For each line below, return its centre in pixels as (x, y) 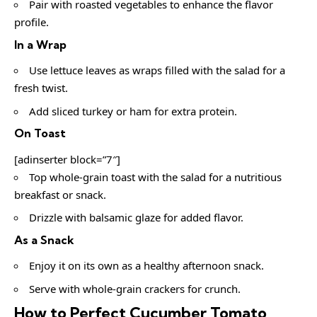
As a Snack (44, 240)
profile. (31, 22)
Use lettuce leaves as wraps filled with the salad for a (157, 70)
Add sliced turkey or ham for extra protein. (133, 111)
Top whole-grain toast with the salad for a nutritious (155, 177)
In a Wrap (40, 44)
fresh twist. (41, 88)
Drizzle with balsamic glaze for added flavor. (136, 218)
